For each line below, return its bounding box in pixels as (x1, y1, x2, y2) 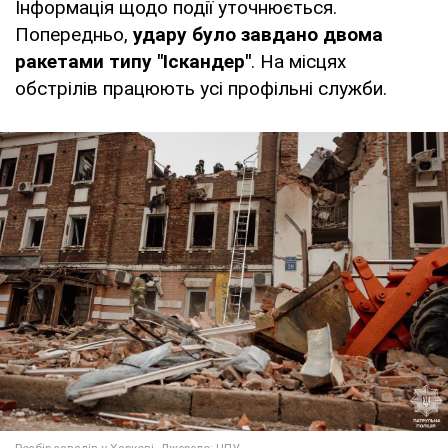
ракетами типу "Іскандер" (15, 50, 251, 74)
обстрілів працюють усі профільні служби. (15, 77, 387, 101)
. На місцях (251, 50, 346, 74)
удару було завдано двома (133, 23, 383, 47)
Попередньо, (15, 23, 133, 47)
